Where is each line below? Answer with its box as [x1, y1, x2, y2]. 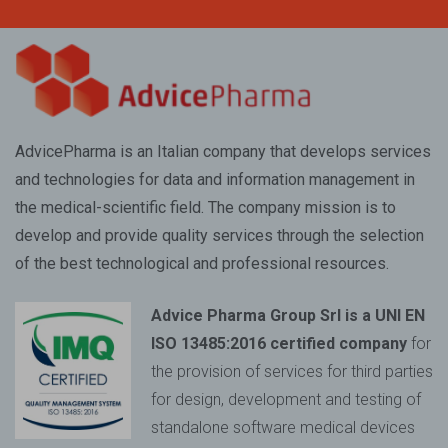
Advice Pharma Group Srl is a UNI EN [151, 306, 425, 326]
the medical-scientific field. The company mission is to [15, 198, 396, 218]
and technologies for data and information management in [15, 170, 415, 190]
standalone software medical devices [151, 418, 415, 438]
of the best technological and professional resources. [15, 254, 389, 274]
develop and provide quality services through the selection [15, 226, 424, 246]
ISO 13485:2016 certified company [151, 334, 407, 354]
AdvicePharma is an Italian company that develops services [15, 142, 431, 162]
